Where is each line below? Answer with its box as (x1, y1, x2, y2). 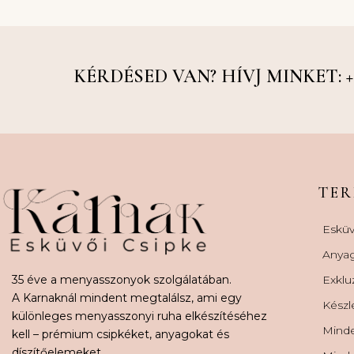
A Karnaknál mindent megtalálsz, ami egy (12, 290, 242, 305)
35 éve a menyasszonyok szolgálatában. (12, 272, 232, 287)
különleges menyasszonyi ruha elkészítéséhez (12, 308, 267, 323)
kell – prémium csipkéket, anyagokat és (12, 326, 229, 341)
